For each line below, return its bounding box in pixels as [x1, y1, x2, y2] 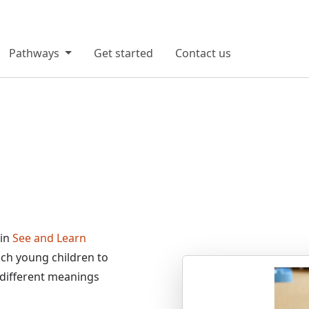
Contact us [175, 46, 231, 61]
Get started [93, 46, 153, 61]
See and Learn [12, 230, 86, 246]
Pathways [9, 46, 62, 61]
